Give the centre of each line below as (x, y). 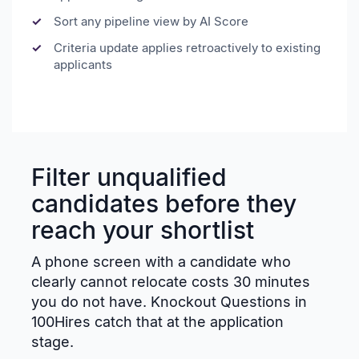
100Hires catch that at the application (157, 322)
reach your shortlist (143, 230)
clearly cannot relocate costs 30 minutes (171, 282)
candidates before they (164, 204)
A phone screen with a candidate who (161, 262)
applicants (83, 65)
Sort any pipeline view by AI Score (151, 22)
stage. (52, 342)
